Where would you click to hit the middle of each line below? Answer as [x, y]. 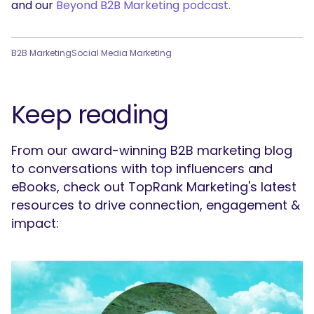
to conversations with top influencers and [142, 168]
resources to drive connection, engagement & [156, 205]
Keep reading [90, 114]
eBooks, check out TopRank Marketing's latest [154, 186]
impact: [35, 223]
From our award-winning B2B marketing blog [152, 150]
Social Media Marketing [122, 53]
